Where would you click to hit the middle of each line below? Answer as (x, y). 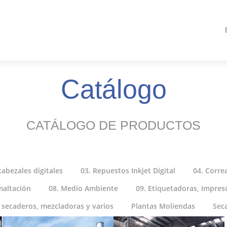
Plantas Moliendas (163, 206)
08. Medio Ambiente (83, 188)
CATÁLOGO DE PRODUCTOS (113, 125)
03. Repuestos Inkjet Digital (128, 171)
